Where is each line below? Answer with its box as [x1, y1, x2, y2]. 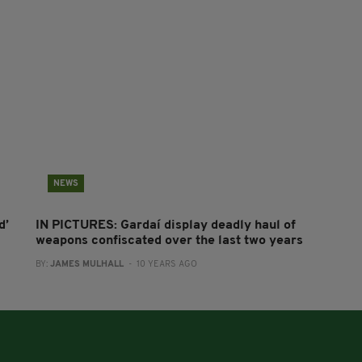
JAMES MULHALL [49, 260, 124, 269]
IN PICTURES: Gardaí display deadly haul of [35, 219, 296, 232]
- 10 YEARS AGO [123, 260, 197, 269]
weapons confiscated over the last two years [35, 234, 303, 247]
